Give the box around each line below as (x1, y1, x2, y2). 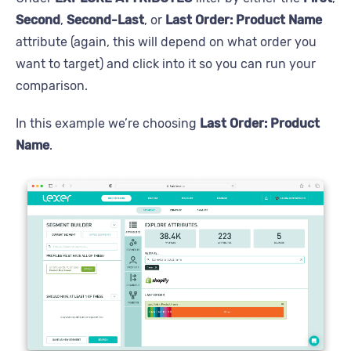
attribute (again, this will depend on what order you (16, 34, 317, 49)
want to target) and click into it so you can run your (16, 56, 316, 71)
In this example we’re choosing (16, 115, 200, 131)
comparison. (16, 78, 88, 93)
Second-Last (67, 12, 144, 27)
